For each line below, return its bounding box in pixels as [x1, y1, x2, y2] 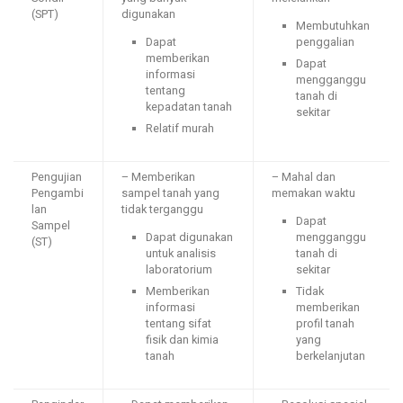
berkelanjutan [296, 347, 366, 364]
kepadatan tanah [146, 98, 233, 115]
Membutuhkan [296, 17, 371, 34]
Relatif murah [146, 120, 215, 137]
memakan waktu [272, 184, 355, 201]
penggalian [296, 33, 355, 50]
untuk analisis [146, 245, 217, 262]
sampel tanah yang [121, 184, 219, 201]
